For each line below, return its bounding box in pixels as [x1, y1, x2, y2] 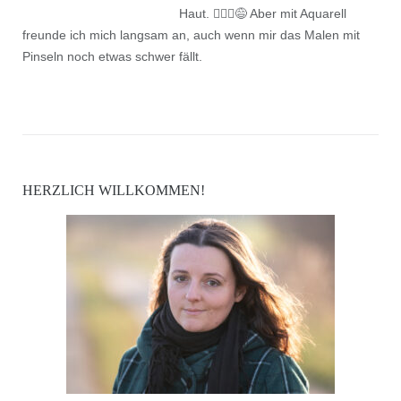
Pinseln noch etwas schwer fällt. [21, 49, 202, 64]
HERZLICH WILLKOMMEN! [21, 183, 205, 199]
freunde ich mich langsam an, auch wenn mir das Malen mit [21, 28, 360, 43]
